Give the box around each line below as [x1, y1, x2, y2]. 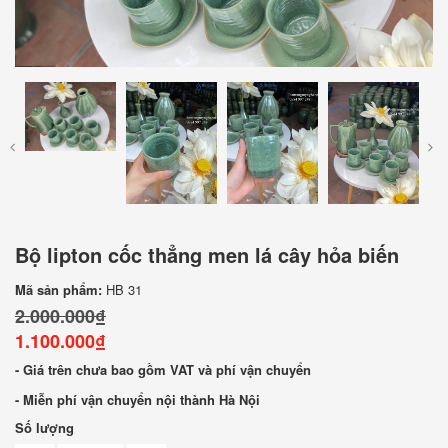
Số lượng [15, 417, 74, 437]
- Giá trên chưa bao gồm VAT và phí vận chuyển [15, 359, 311, 379]
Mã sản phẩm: [15, 279, 102, 299]
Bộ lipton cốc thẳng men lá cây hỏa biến [15, 239, 399, 269]
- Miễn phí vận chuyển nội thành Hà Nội [15, 389, 260, 409]
